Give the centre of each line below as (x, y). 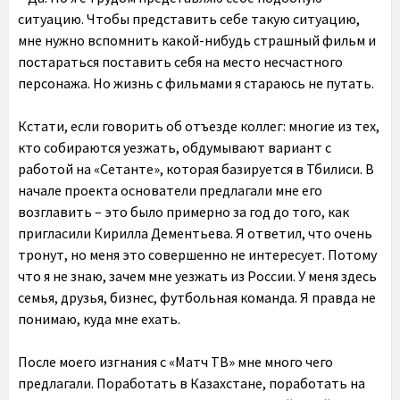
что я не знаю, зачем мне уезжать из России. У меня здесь (197, 276)
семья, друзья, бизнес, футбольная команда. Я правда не (197, 297)
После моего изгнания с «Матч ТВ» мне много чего (175, 362)
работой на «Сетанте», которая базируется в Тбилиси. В (196, 169)
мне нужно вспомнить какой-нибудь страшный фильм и (197, 40)
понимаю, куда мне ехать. (99, 319)
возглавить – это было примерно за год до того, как (183, 212)
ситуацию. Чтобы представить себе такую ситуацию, (189, 19)
